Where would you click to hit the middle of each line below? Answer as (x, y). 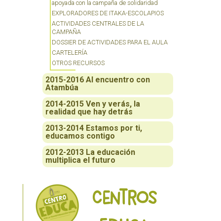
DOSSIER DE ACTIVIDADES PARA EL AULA (110, 42)
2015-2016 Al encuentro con (98, 79)
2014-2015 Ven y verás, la (93, 104)
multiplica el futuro (80, 160)
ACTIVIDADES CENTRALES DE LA (98, 23)
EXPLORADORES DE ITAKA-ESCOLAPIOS (108, 13)
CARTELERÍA (70, 52)
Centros (124, 197)
